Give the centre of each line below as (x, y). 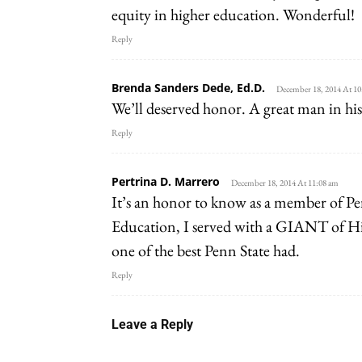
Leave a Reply (152, 324)
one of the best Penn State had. (206, 250)
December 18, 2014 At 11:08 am (285, 182)
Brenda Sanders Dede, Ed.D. (188, 87)
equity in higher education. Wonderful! (233, 14)
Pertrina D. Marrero (166, 181)
